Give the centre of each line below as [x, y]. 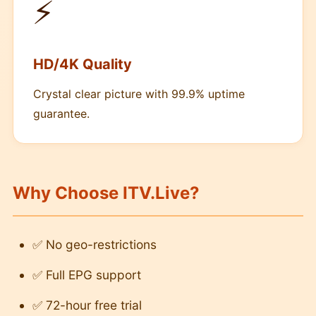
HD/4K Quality [83, 64]
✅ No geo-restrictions [95, 244]
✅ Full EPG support [87, 275]
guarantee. [61, 114]
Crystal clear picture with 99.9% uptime [139, 94]
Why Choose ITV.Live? [106, 193]
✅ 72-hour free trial [87, 305]
